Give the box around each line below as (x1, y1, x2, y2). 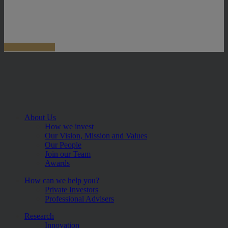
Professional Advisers (45, 194, 114, 203)
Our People (45, 140, 81, 149)
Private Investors (45, 185, 98, 194)
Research (24, 211, 54, 220)
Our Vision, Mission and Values (45, 131, 147, 140)
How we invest (45, 122, 94, 131)
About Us (24, 112, 56, 122)
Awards (45, 158, 70, 167)
